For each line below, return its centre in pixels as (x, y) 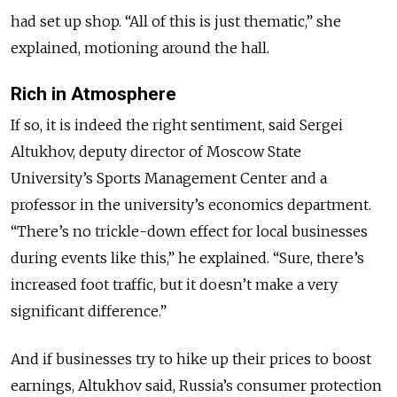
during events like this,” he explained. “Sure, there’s (187, 257)
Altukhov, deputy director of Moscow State (156, 151)
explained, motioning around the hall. (140, 47)
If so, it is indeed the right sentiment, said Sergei (177, 125)
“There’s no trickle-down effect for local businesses (189, 231)
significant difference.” (89, 311)
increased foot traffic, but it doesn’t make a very (174, 284)
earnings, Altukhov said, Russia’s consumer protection (196, 385)
